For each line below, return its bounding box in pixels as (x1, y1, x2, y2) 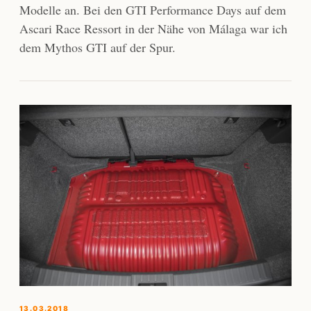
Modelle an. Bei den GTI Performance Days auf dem (19, 1, 286, 19)
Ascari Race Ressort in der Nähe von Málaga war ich (19, 20, 287, 37)
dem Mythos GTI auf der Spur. (19, 39, 176, 56)
